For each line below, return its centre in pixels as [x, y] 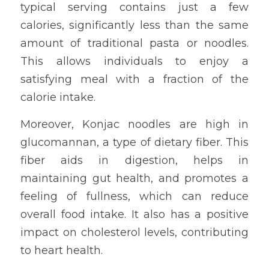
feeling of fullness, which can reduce [134, 196]
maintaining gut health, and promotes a [134, 178]
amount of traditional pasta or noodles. [134, 43]
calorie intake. [58, 97]
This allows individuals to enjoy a [134, 61]
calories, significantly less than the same [134, 25]
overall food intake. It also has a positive [134, 214]
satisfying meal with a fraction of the [134, 79]
